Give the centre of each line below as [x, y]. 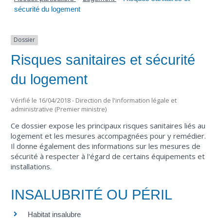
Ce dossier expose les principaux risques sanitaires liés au [108, 126]
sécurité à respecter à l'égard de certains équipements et [108, 156]
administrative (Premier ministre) [59, 109]
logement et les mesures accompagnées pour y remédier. [109, 136]
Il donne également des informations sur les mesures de [106, 146]
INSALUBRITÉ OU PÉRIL [92, 194]
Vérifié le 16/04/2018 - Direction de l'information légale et [94, 100]
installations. [31, 167]
